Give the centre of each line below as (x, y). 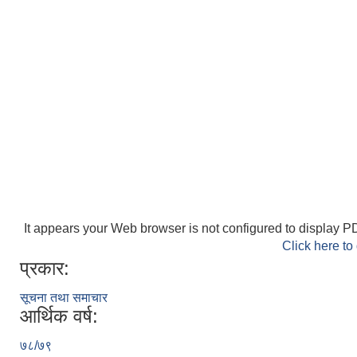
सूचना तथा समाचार (64, 297)
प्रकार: (45, 268)
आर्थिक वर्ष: (59, 316)
